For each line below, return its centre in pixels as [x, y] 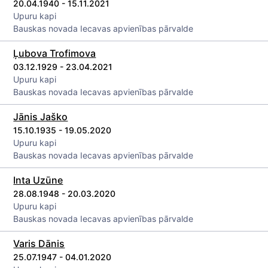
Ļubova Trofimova [55, 53]
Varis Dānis [39, 243]
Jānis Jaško [41, 117]
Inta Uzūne [38, 180]
